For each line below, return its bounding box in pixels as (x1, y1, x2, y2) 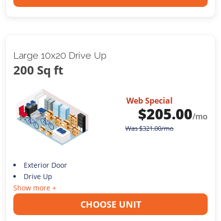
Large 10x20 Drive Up (13, 50, 107, 61)
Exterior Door (23, 160, 67, 170)
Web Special (126, 95, 173, 107)
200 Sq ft (13, 62, 64, 78)
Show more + (13, 183, 57, 192)
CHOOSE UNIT (80, 198, 141, 210)
